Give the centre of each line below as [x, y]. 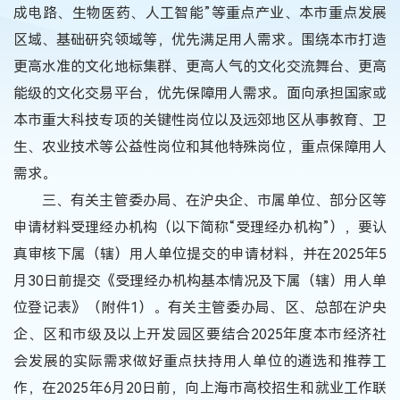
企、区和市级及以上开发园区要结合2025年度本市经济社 [200, 334]
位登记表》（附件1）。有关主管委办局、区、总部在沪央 [200, 307]
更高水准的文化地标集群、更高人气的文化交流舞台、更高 [200, 66]
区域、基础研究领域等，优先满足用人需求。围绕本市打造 [200, 39]
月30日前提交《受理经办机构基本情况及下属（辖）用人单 [200, 280]
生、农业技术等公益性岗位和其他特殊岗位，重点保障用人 [200, 146]
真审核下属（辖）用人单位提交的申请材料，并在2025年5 [200, 254]
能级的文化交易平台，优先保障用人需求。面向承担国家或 [200, 93]
